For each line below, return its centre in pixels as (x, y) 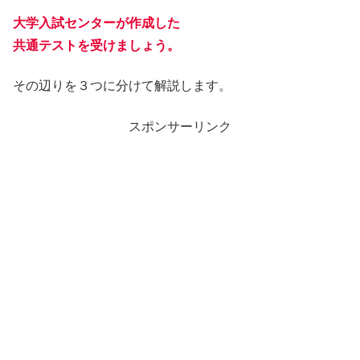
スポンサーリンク (180, 126)
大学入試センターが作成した (96, 23)
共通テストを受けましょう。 (96, 46)
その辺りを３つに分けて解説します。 (122, 86)
